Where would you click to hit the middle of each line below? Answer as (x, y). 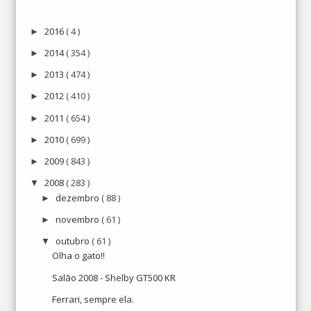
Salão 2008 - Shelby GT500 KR (114, 277)
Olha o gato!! (79, 256)
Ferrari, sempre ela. (93, 299)
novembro (78, 219)
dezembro (78, 197)
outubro (73, 241)
